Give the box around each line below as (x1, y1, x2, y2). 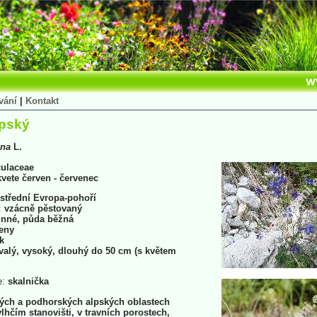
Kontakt (25, 96, 59, 106)
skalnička (5, 276, 49, 287)
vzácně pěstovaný (1, 202, 82, 214)
